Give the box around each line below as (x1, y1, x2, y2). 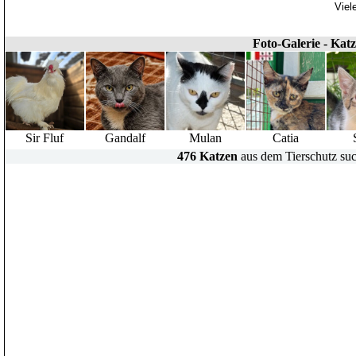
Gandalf (105, 131, 145, 145)
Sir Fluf (25, 131, 64, 145)
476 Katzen (177, 149, 238, 163)
